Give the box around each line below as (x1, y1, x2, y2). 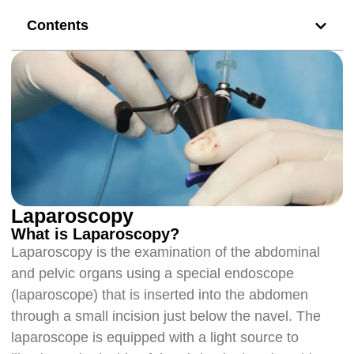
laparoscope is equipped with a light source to (11, 329, 299, 345)
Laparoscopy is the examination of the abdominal (11, 243, 321, 260)
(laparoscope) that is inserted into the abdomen (11, 286, 309, 303)
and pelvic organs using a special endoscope (11, 265, 295, 281)
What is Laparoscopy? (11, 224, 180, 243)
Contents (27, 17, 89, 34)
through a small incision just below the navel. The (11, 307, 322, 324)
